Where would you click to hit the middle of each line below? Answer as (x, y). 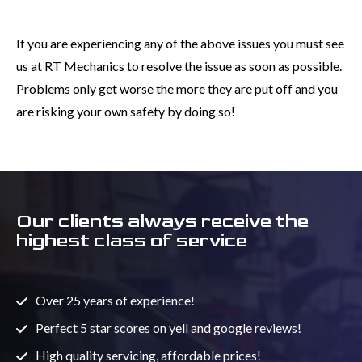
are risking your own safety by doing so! (126, 111)
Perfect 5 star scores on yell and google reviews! (168, 327)
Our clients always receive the (162, 221)
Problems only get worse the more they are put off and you (177, 88)
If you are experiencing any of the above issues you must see (180, 43)
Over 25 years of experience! (115, 300)
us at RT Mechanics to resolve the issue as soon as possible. (179, 65)
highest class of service (132, 240)
